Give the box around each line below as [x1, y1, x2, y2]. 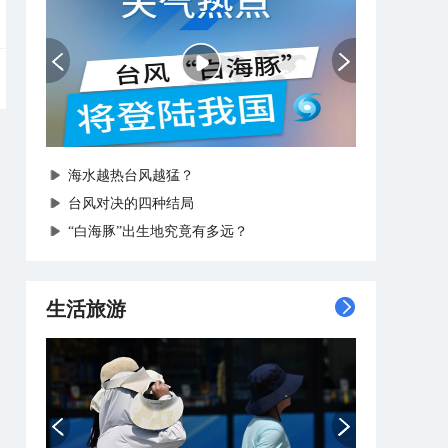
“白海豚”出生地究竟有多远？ [68, 224, 248, 239]
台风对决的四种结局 [68, 196, 194, 211]
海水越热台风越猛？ [68, 168, 194, 183]
